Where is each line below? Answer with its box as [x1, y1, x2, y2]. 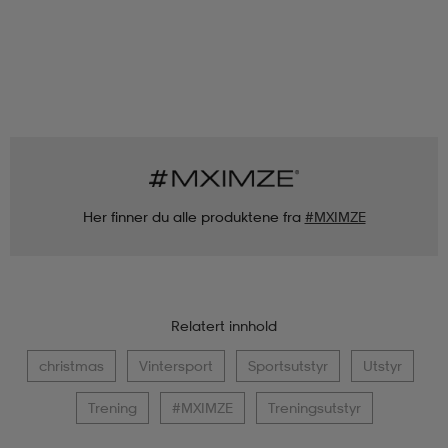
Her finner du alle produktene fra [82, 207, 301, 225]
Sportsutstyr [248, 356, 328, 374]
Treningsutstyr [267, 398, 361, 416]
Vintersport [139, 356, 213, 374]
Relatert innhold [171, 316, 277, 334]
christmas [39, 356, 104, 374]
